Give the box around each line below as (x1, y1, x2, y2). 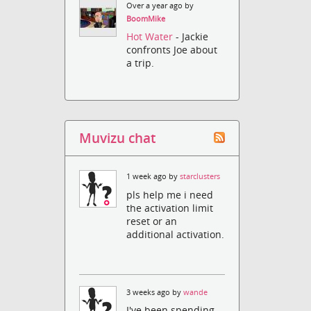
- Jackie (176, 30, 209, 44)
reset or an (126, 214, 178, 228)
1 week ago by (126, 171, 180, 182)
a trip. (126, 56, 155, 70)
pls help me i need (126, 187, 214, 201)
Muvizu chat (79, 129, 156, 147)
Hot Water (126, 30, 176, 44)
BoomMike (126, 14, 166, 24)
